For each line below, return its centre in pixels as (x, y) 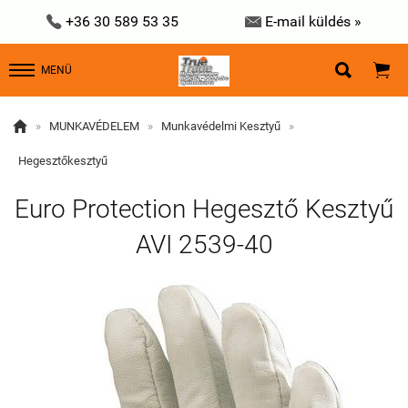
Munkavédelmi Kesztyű (221, 126)
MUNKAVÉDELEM (94, 126)
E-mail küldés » (314, 21)
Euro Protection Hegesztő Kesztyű (204, 209)
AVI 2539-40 (204, 245)
